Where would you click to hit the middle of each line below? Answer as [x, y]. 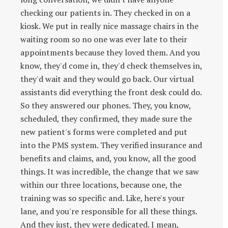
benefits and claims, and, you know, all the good [108, 158]
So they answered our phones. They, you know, [106, 105]
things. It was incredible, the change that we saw [110, 171]
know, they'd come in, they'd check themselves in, [111, 65]
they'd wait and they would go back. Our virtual [107, 79]
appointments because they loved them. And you [110, 52]
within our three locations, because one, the [101, 184]
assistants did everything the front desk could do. [111, 92]
